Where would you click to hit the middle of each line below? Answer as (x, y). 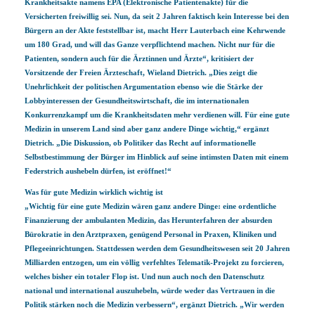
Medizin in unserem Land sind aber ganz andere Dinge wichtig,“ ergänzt (147, 129)
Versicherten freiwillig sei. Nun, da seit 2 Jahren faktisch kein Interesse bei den (157, 16)
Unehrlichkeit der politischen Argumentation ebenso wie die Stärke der (144, 86)
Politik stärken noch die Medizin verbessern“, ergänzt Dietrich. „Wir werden (154, 304)
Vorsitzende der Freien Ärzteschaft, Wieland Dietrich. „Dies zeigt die (141, 72)
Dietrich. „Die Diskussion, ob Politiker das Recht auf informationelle (140, 143)
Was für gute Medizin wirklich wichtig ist (94, 192)
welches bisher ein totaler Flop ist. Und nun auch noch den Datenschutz (144, 276)
